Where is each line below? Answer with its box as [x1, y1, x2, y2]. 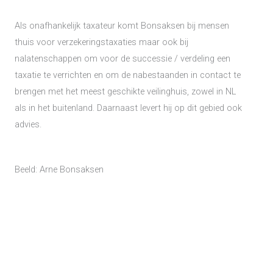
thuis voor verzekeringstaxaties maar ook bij [15, 36, 188, 48]
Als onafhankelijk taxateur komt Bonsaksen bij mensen [15, 19, 229, 31]
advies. [15, 118, 44, 130]
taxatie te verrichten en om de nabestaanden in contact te [15, 69, 241, 80]
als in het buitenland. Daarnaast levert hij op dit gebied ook [15, 102, 242, 113]
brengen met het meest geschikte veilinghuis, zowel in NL [15, 85, 236, 97]
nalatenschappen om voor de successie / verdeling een [15, 52, 230, 64]
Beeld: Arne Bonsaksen [15, 163, 104, 175]
